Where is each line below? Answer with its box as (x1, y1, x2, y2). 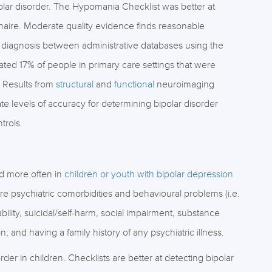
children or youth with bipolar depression (64, 168, 233, 180)
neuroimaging (154, 78, 214, 90)
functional (114, 78, 154, 90)
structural (55, 78, 93, 90)
